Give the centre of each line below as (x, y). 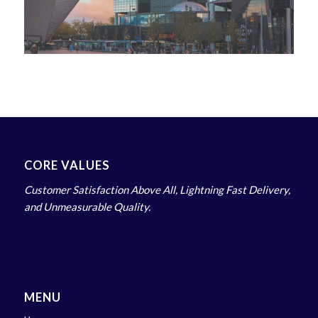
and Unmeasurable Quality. (87, 207)
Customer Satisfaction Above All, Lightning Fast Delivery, (157, 190)
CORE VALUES (67, 166)
